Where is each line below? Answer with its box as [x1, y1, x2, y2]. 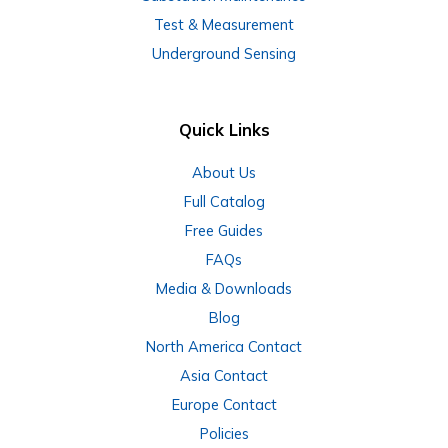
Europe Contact [171, 395, 277, 415]
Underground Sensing [152, 43, 296, 63]
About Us [192, 163, 256, 183]
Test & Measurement [154, 14, 294, 34]
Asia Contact [180, 366, 268, 386]
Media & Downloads [156, 279, 292, 299]
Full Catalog [183, 192, 265, 212]
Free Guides [185, 221, 263, 241]
